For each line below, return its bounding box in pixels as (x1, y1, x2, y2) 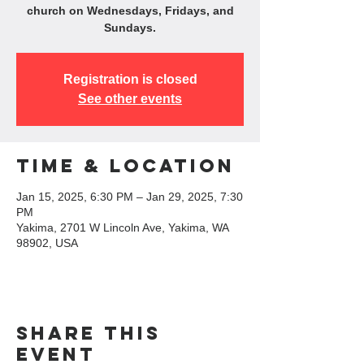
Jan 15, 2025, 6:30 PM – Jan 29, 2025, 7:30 (16, 190, 243, 203)
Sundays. (104, 21, 156, 34)
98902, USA (16, 236, 78, 249)
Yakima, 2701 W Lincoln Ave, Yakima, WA (16, 221, 228, 234)
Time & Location (16, 154, 235, 177)
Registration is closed (63, 72, 197, 86)
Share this (16, 322, 161, 344)
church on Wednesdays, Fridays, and (26, 4, 234, 17)
